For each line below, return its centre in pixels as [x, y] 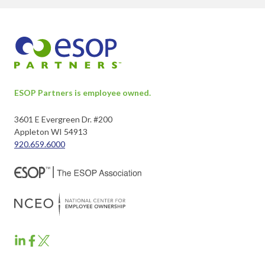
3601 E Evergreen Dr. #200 [63, 119]
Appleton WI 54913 [51, 132]
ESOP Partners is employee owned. [83, 93]
